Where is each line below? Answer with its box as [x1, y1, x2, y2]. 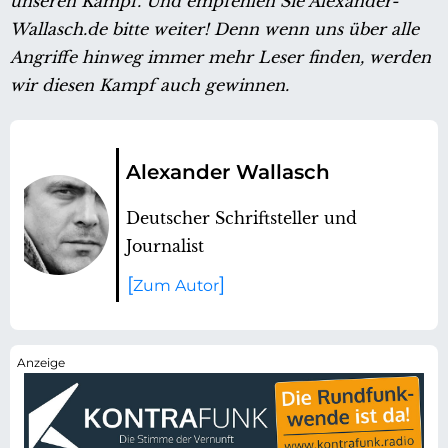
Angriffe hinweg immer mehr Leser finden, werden [10, 46, 431, 67]
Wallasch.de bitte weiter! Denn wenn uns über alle [10, 18, 419, 39]
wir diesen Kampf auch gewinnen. [10, 74, 289, 95]
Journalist [126, 235, 204, 256]
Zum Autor [133, 275, 219, 295]
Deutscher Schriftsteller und [126, 207, 357, 228]
